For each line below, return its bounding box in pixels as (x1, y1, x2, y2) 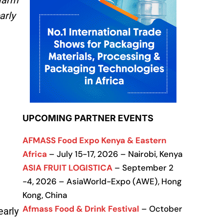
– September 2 (112, 162, 174, 173)
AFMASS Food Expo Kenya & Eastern (22, 135, 166, 146)
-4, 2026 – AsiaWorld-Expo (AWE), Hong (22, 176, 182, 187)
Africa (22, 149, 47, 159)
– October (139, 203, 182, 214)
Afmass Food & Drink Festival (22, 203, 139, 214)
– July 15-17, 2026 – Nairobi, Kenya (47, 149, 182, 159)
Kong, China (22, 190, 67, 200)
